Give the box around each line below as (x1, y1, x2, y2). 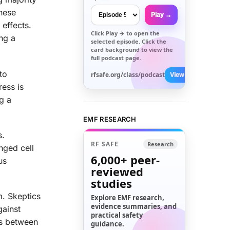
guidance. (91, 219, 125, 229)
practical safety (91, 210, 143, 220)
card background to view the (91, 45, 174, 53)
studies (91, 176, 132, 191)
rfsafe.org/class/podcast (91, 70, 165, 79)
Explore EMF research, (91, 193, 165, 203)
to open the (125, 29, 160, 37)
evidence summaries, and (91, 202, 177, 212)
